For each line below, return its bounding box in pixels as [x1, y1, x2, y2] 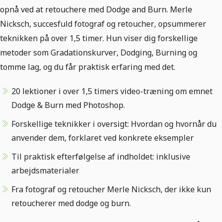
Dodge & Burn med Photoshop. [11, 100, 125, 111]
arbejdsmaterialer [11, 165, 79, 176]
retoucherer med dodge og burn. [11, 198, 131, 209]
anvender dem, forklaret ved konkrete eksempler [11, 132, 194, 143]
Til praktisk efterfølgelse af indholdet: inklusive [11, 151, 190, 162]
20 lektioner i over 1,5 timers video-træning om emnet [11, 86, 213, 97]
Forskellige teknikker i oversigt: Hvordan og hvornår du [11, 118, 217, 129]
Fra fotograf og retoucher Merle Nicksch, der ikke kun [11, 184, 211, 195]
